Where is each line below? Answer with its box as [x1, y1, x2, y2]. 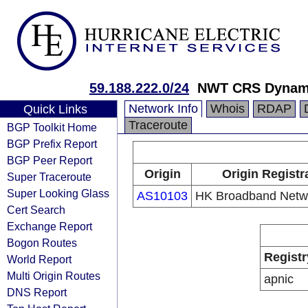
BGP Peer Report [7, 154, 92, 166]
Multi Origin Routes [7, 269, 100, 282]
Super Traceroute [7, 170, 91, 183]
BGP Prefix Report [7, 137, 97, 150]
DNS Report [7, 286, 67, 298]
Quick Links [23, 102, 87, 116]
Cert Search [7, 203, 65, 216]
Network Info [129, 102, 198, 115]
